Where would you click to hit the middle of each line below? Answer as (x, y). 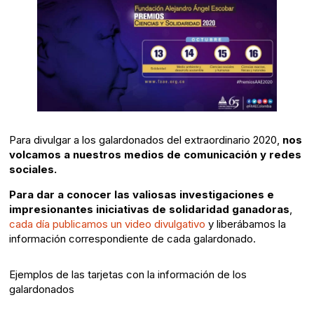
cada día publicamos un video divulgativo (108, 224)
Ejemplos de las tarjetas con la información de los (128, 275)
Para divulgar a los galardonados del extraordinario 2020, (145, 140)
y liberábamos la (247, 224)
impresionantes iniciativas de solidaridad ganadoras (149, 210)
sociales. (33, 170)
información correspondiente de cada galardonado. (132, 239)
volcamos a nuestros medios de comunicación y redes (155, 155)
